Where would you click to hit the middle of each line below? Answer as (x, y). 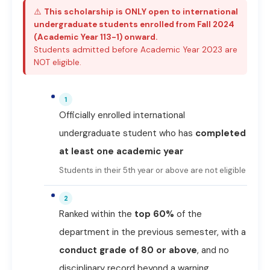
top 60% (154, 214)
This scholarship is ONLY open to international (141, 12)
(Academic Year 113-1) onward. (96, 37)
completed (221, 133)
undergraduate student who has (127, 133)
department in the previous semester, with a (152, 232)
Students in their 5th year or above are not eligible (152, 170)
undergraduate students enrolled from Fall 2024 (134, 24)
